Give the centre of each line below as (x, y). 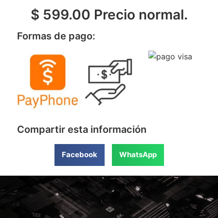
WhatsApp (138, 155)
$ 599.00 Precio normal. (109, 14)
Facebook (79, 155)
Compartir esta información (82, 129)
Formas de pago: (56, 36)
